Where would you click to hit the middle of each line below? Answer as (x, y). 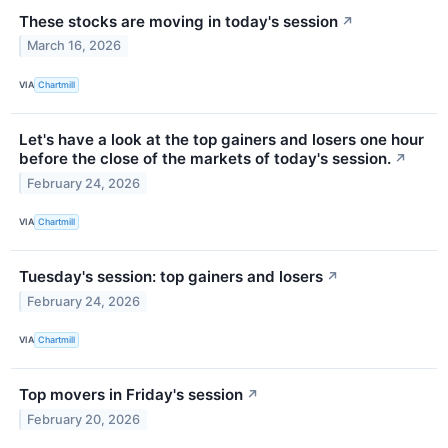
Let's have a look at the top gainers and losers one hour (221, 139)
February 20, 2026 (84, 419)
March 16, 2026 (74, 46)
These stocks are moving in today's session (178, 21)
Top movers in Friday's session (131, 395)
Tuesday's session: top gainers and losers (171, 276)
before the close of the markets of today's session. (205, 158)
